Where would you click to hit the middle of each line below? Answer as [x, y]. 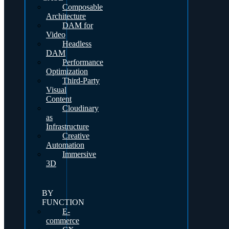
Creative [76, 136]
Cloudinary [81, 108]
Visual [56, 90]
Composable [83, 7]
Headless [77, 44]
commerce [63, 221]
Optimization [67, 71]
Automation [65, 145]
